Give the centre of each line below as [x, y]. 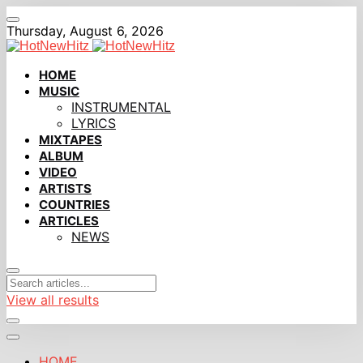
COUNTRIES [75, 205]
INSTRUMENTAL [121, 107]
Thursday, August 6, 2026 [85, 31]
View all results [53, 300]
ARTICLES [69, 221]
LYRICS [94, 123]
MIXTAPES [70, 140]
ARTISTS [65, 188]
